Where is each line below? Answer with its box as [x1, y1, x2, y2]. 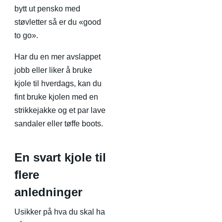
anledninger [14, 185, 82, 199]
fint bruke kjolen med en [14, 92, 98, 101]
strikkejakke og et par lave [14, 106, 106, 114]
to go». [14, 31, 38, 40]
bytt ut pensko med [14, 4, 80, 13]
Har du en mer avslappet [14, 52, 101, 61]
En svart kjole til [14, 150, 106, 164]
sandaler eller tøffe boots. [14, 119, 103, 128]
